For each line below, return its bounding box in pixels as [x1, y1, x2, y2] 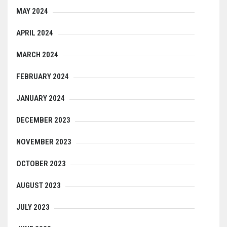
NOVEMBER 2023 [16, 137, 71, 146]
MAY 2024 [16, 7, 48, 16]
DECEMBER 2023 [16, 116, 70, 125]
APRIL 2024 [16, 28, 53, 37]
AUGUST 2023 [16, 181, 61, 190]
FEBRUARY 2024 [16, 72, 69, 81]
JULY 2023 [16, 203, 50, 212]
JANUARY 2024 [16, 94, 65, 103]
